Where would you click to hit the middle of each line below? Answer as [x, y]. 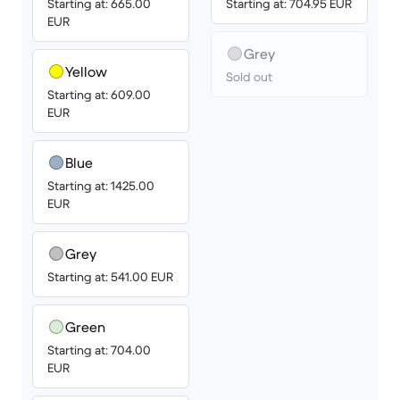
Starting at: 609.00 [99, 95]
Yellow [86, 71]
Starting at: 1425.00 [101, 186]
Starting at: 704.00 [99, 350]
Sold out [249, 77]
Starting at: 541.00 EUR [110, 277]
